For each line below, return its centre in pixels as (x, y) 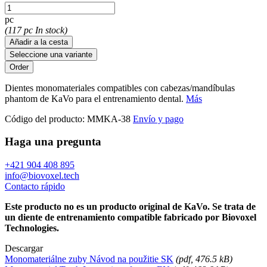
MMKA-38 (108, 119)
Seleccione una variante (51, 54)
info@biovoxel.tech (42, 176)
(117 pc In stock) (36, 30)
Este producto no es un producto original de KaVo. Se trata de (130, 207)
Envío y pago (158, 119)
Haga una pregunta (53, 142)
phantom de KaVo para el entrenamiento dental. (95, 98)
